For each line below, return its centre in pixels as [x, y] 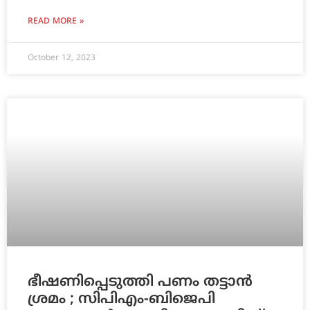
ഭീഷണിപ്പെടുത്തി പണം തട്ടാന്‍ [140, 283]
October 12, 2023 [62, 59]
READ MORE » [56, 22]
